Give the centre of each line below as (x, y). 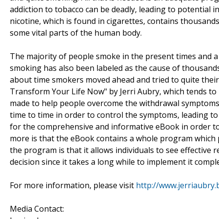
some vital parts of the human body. (76, 33)
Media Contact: (37, 208)
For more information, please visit (73, 185)
